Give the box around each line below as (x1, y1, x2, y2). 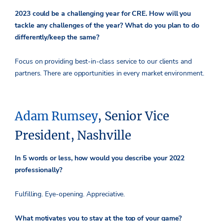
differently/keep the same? (15, 33, 102, 42)
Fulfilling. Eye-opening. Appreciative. (15, 189, 125, 199)
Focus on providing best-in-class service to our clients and (15, 57, 192, 67)
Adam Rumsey (15, 109, 98, 124)
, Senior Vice (98, 109, 169, 124)
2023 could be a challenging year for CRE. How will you (15, 9, 191, 19)
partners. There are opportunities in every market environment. (15, 69, 204, 78)
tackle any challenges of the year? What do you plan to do (15, 21, 200, 31)
